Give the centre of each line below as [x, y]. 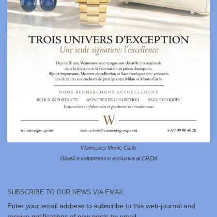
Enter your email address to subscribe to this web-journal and [101, 206]
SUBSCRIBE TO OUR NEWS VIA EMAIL [66, 192]
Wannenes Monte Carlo [108, 148]
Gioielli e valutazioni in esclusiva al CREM [108, 159]
